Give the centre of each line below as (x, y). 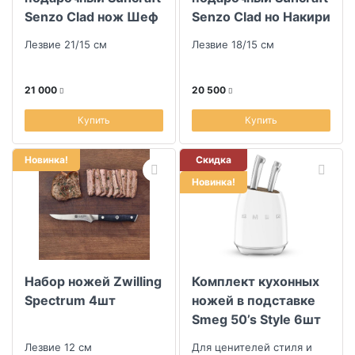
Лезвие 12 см (58, 347)
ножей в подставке (254, 300)
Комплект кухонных (256, 281)
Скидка (214, 160)
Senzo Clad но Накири (261, 17)
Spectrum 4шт (70, 300)
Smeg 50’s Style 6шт (256, 319)
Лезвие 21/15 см (66, 44)
